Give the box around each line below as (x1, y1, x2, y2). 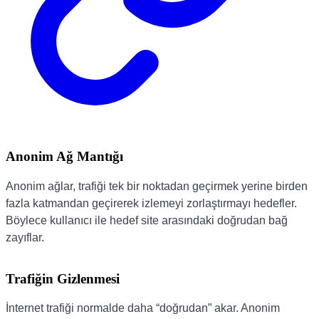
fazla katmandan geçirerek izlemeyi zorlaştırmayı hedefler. (6, 197, 297, 209)
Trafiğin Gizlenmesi (6, 271, 120, 286)
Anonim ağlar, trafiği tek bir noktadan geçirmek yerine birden (6, 179, 308, 192)
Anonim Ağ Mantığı (6, 149, 123, 164)
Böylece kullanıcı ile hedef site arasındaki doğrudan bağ (6, 214, 288, 226)
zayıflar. (6, 231, 44, 244)
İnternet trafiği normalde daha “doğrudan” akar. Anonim (6, 302, 280, 315)
